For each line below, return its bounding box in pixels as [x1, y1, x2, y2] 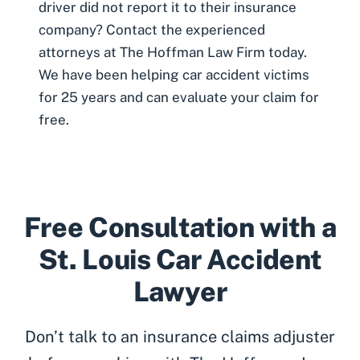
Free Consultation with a [23, 211, 337, 244]
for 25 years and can [39, 89, 172, 106]
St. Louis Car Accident [38, 243, 322, 276]
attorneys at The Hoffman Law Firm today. [39, 44, 307, 61]
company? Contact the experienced [39, 22, 265, 39]
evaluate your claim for [172, 89, 319, 106]
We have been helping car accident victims [39, 67, 309, 84]
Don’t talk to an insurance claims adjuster [25, 327, 335, 347]
